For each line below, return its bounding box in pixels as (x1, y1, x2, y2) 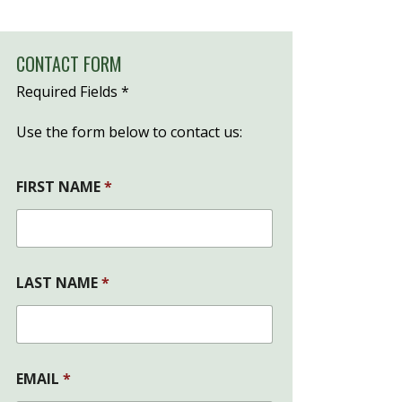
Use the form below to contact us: (16, 122, 242, 143)
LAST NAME (16, 273, 101, 293)
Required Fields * (16, 82, 129, 102)
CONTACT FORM (16, 50, 122, 78)
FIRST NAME (16, 177, 104, 197)
